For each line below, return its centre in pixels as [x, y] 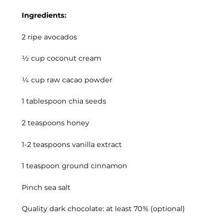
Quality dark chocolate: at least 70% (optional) [103, 209]
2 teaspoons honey [55, 123]
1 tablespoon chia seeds [64, 101]
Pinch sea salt [46, 187]
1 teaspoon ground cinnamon [74, 166]
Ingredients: [44, 16]
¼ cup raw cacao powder [67, 80]
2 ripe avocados [49, 37]
